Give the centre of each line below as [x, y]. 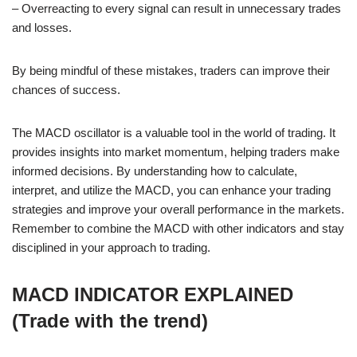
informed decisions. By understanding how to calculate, [155, 171]
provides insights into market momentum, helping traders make [176, 151]
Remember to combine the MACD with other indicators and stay [178, 228]
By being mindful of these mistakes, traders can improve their [171, 70]
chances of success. [66, 89]
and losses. [42, 27]
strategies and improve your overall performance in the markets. [178, 209]
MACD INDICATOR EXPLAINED [153, 294]
